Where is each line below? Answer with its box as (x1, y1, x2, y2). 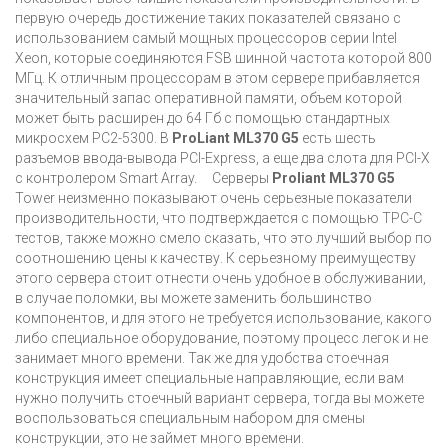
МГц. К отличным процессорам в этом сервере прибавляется (15, 70, 420, 87)
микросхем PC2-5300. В (15, 130, 172, 147)
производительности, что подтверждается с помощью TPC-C (15, 210, 422, 227)
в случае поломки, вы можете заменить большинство (15, 290, 372, 307)
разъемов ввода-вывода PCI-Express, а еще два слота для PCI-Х (15, 150, 430, 167)
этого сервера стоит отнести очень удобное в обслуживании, (15, 270, 426, 287)
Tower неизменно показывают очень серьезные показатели (15, 190, 412, 207)
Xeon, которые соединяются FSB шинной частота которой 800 (15, 50, 432, 67)
